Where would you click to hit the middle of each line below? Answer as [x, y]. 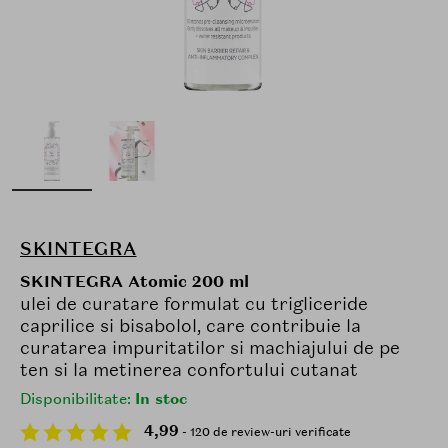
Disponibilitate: [77, 399]
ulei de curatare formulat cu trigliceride [194, 303]
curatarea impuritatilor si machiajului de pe [210, 347]
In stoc [161, 399]
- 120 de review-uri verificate [265, 432]
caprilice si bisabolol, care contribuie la [190, 325]
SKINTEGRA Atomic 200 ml [134, 281]
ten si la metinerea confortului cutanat [189, 369]
